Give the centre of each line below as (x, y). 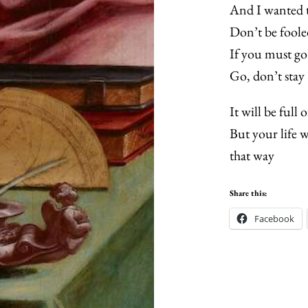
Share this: (248, 194)
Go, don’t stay (267, 76)
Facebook (274, 219)
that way (252, 156)
